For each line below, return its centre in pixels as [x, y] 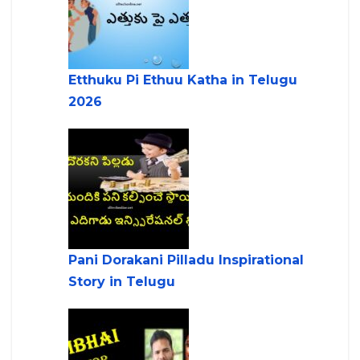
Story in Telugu [122, 282]
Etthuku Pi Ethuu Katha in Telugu [183, 80]
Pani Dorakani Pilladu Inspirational [186, 260]
